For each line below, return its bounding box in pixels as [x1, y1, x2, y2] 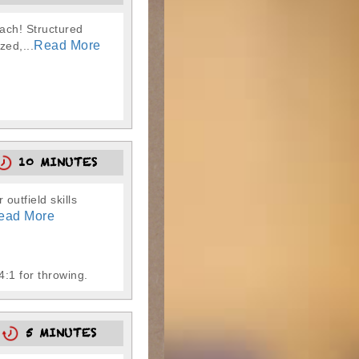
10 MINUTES [12, 154, 98, 176]
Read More [34, 38, 101, 52]
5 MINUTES [19, 325, 97, 347]
